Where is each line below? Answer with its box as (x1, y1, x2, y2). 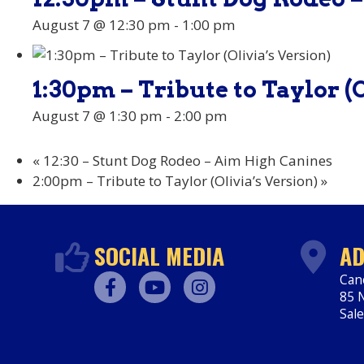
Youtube (138, 301, 188, 320)
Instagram (183, 301, 245, 320)
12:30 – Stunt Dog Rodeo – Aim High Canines (40, 150, 332, 170)
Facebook (93, 301, 149, 320)
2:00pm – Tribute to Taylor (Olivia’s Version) (32, 171, 321, 190)
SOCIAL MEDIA (94, 238, 224, 272)
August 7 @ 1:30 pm (32, 106, 162, 126)
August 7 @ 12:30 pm (32, 15, 171, 35)
